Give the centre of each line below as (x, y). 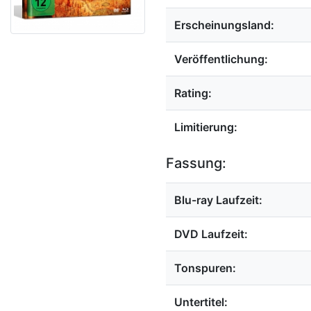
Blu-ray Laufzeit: (218, 200)
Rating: (193, 93)
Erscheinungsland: (224, 25)
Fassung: (196, 163)
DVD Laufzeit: (211, 234)
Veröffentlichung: (221, 59)
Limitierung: (206, 127)
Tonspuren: (205, 268)
